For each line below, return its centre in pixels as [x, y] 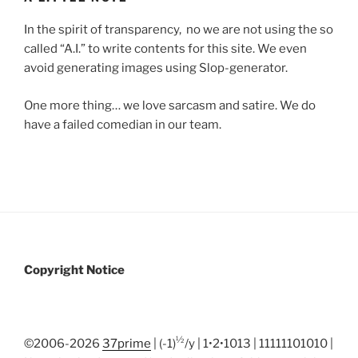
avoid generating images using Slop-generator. [156, 68]
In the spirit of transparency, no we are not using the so [179, 30]
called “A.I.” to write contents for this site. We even [165, 49]
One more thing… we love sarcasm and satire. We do [170, 105]
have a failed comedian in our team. [123, 124]
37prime [127, 343]
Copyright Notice [74, 270]
